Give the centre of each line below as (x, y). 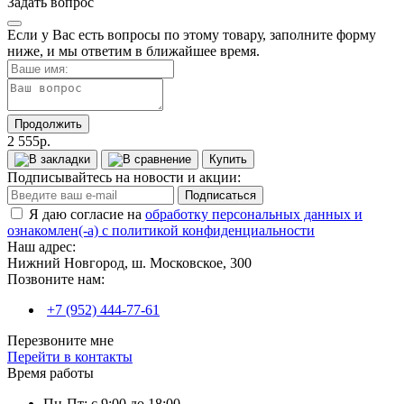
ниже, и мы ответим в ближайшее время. (133, 50)
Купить (228, 159)
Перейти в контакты (70, 356)
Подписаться (220, 195)
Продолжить (48, 124)
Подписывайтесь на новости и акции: (124, 177)
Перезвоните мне (60, 340)
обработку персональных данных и (254, 214)
